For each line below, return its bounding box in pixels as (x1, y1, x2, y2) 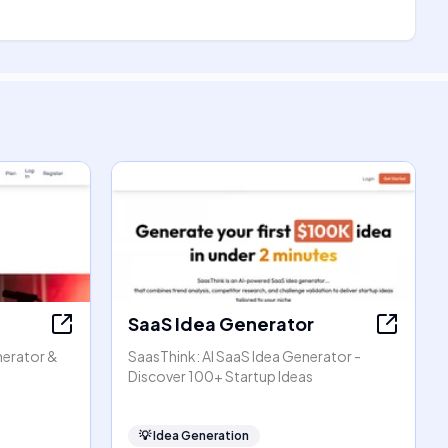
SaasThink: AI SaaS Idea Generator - (128, 347, 361, 365)
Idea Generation (153, 428, 249, 443)
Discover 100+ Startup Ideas (128, 367, 313, 385)
